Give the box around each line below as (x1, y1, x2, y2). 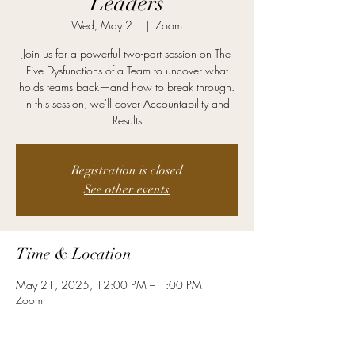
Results (112, 113, 142, 128)
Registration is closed (71, 162, 183, 178)
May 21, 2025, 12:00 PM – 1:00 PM (16, 277, 202, 292)
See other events (84, 181, 170, 197)
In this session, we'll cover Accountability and (24, 96, 230, 111)
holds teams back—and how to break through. (19, 79, 235, 94)
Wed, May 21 (71, 17, 139, 32)
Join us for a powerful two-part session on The (23, 46, 231, 61)
